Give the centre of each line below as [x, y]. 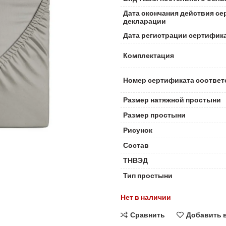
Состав [136, 145]
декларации [145, 21]
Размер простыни [154, 115]
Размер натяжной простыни [172, 100]
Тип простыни [148, 175]
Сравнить [148, 215]
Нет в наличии [146, 197]
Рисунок [138, 130]
